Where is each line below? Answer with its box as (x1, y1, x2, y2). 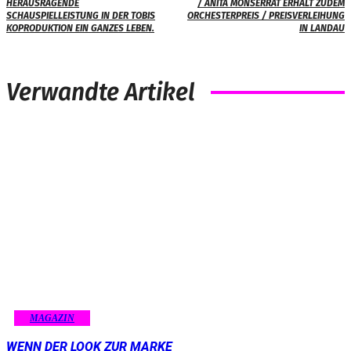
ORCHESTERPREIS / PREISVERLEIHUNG (186, 10, 345, 22)
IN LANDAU (299, 23, 345, 34)
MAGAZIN (30, 312, 74, 324)
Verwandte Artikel (6, 78, 195, 107)
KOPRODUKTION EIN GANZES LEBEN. (6, 23, 154, 34)
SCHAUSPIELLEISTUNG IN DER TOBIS (6, 10, 155, 22)
